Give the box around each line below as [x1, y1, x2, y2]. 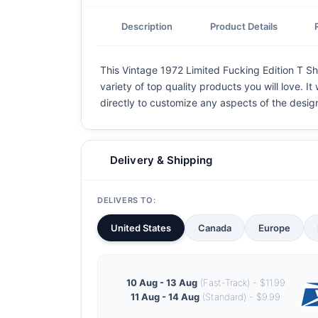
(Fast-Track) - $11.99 [197, 276, 285, 288]
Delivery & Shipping [110, 153, 212, 167]
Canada [198, 222, 231, 234]
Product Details [209, 20, 278, 32]
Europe [258, 222, 290, 234]
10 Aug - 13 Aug [126, 276, 197, 288]
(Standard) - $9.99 [199, 290, 280, 302]
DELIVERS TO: [97, 195, 156, 205]
